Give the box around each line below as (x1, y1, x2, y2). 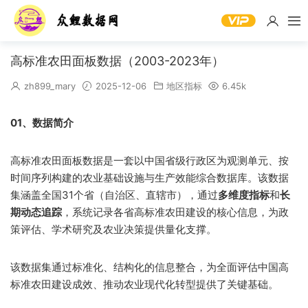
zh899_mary (24, 80, 76, 91)
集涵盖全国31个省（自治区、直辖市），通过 (10, 188, 218, 201)
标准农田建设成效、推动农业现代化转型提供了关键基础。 (10, 278, 278, 291)
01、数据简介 (10, 116, 74, 129)
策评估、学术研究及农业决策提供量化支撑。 (10, 223, 217, 236)
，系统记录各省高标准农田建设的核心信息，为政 (62, 206, 289, 219)
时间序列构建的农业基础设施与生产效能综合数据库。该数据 (10, 171, 289, 184)
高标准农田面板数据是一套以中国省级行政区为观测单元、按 (10, 154, 289, 167)
